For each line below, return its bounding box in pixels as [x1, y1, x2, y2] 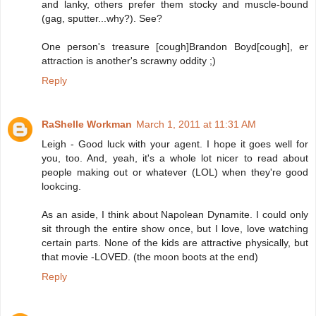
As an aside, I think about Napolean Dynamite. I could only [42, 209, 308, 221]
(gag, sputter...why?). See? [42, 13, 162, 25]
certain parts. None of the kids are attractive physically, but [42, 237, 308, 249]
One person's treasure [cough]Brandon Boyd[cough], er [42, 41, 308, 53]
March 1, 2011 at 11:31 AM [136, 119, 256, 130]
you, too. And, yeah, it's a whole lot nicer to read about [42, 152, 308, 164]
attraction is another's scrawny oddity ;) [42, 55, 216, 67]
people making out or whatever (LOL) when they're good [42, 166, 308, 178]
